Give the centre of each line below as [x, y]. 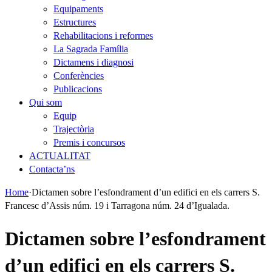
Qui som [46, 102]
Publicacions [78, 89]
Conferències [79, 76]
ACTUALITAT [60, 156]
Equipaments [78, 9]
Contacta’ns [52, 169]
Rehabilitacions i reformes [103, 36]
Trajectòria [74, 129]
